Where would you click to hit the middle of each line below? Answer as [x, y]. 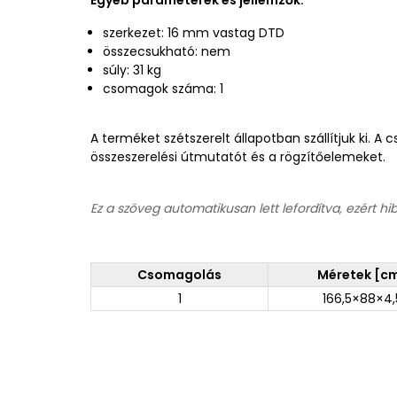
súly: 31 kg [132, 70]
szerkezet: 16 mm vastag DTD [194, 33]
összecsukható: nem [167, 51]
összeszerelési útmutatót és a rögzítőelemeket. [238, 157]
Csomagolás [179, 275]
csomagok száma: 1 [163, 89]
